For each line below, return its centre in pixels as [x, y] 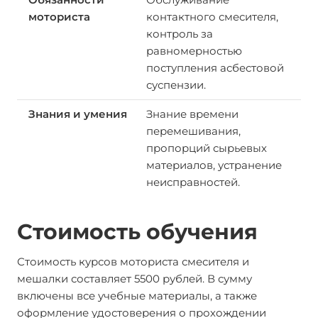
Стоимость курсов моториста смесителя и [133, 262]
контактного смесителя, [212, 17]
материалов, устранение [214, 165]
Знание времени [192, 114]
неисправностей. [193, 182]
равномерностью [194, 51]
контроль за [179, 34]
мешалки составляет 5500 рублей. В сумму [135, 279]
